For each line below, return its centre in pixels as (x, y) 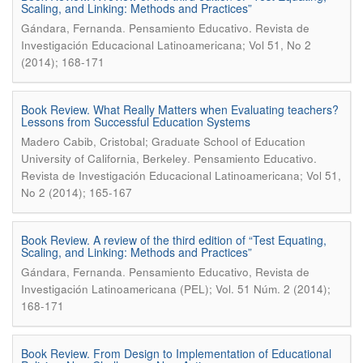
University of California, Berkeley (104, 158)
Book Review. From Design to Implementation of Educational (176, 353)
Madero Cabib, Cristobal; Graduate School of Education (163, 141)
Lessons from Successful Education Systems (136, 122)
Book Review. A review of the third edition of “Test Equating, (174, 240)
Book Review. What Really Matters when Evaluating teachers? (180, 109)
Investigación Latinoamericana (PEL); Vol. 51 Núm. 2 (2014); (176, 289)
